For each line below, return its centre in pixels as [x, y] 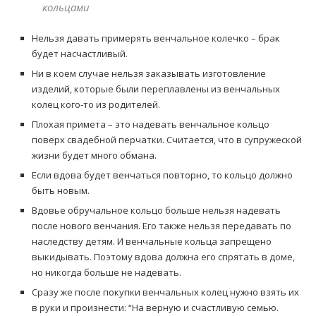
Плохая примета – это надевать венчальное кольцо [151, 124]
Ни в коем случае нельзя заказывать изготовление [149, 74]
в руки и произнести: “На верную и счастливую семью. [155, 308]
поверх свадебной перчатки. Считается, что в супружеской [167, 140]
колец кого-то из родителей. [96, 105]
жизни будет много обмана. [94, 156]
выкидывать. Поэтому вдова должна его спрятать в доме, [163, 257]
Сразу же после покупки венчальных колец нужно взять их [165, 292]
